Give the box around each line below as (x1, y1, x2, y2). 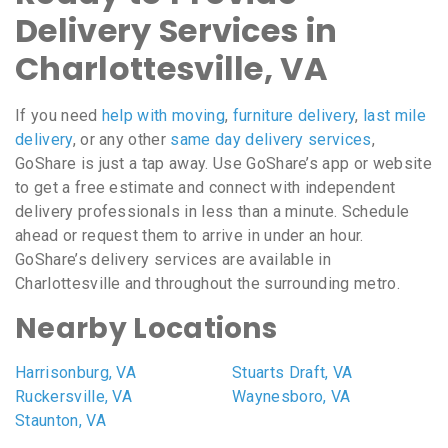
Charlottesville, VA (15, 46, 329, 92)
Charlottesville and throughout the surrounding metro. (15, 274, 400, 294)
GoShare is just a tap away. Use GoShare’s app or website (15, 154, 432, 174)
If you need (15, 106, 102, 126)
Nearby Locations (15, 309, 278, 349)
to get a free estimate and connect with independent (15, 178, 396, 198)
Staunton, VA (15, 411, 106, 431)
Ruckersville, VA (15, 387, 133, 407)
